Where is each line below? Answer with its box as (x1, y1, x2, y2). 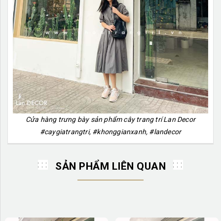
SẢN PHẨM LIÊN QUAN (55, 160, 166, 172)
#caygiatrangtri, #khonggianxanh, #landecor (39, 127, 182, 136)
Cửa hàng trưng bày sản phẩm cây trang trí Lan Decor (25, 115, 196, 123)
